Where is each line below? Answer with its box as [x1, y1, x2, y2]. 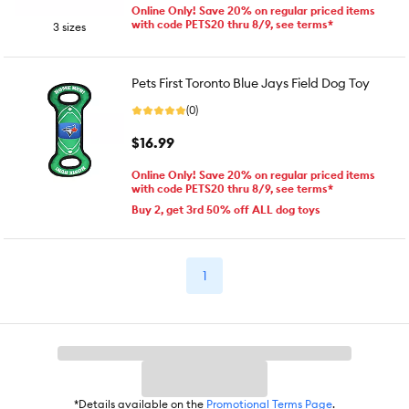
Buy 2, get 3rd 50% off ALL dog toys [131, 203, 320, 216]
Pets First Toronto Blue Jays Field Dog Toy [131, 75, 370, 91]
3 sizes [53, 20, 86, 34]
